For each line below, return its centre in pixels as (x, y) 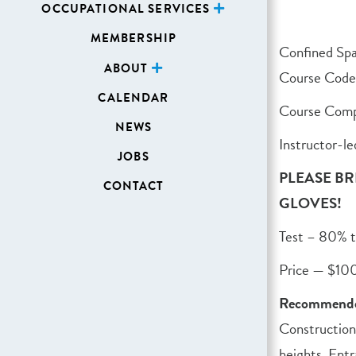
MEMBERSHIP (133, 38)
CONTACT (133, 186)
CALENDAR (133, 98)
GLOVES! (312, 203)
